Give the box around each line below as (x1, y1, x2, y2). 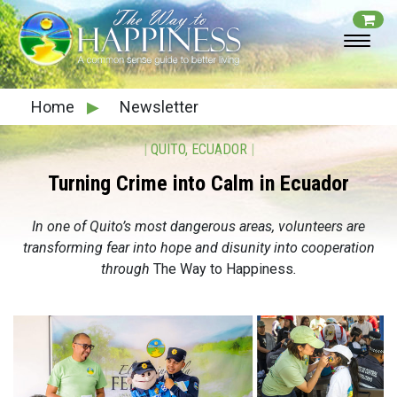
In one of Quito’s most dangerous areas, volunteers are (32, 218, 365, 235)
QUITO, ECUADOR (146, 141, 251, 158)
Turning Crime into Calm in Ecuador (48, 171, 349, 196)
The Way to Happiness (152, 261, 293, 277)
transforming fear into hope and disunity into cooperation (22, 239, 375, 256)
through (100, 261, 153, 277)
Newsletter (120, 97, 198, 116)
